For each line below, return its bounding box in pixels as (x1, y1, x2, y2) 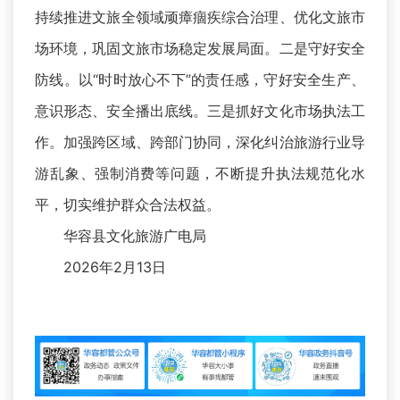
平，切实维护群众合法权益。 (35, 196, 221, 214)
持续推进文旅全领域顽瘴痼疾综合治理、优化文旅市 (35, 8, 365, 27)
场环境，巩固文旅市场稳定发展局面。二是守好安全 (35, 39, 365, 58)
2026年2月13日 (35, 258, 166, 277)
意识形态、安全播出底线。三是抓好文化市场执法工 (35, 102, 365, 121)
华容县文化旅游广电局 (35, 227, 206, 246)
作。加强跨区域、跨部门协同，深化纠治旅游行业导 (35, 133, 365, 152)
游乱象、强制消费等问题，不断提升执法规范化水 (35, 164, 365, 183)
